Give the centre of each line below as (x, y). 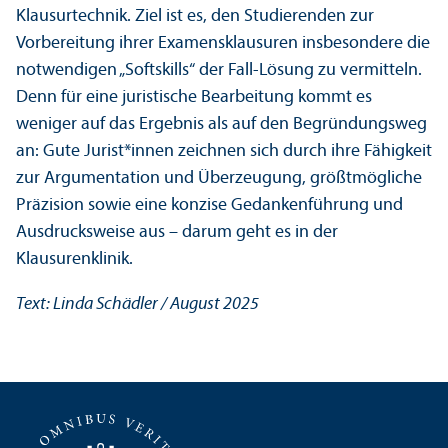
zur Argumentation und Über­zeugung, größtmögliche (219, 179)
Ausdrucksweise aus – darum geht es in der (177, 233)
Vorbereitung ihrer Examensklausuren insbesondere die (223, 44)
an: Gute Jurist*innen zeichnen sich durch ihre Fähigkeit (224, 152)
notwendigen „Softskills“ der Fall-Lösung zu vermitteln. (219, 71)
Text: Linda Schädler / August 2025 (137, 305)
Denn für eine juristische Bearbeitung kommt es (194, 98)
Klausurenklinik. (74, 260)
